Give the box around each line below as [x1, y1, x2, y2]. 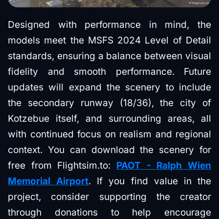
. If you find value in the [88, 175, 212, 187]
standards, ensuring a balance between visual [8, 50, 211, 62]
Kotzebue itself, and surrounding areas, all [8, 113, 211, 124]
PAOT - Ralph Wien [116, 160, 211, 171]
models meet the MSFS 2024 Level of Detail [8, 35, 211, 46]
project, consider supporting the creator [8, 191, 211, 202]
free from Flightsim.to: [8, 160, 116, 171]
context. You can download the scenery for [8, 144, 211, 155]
